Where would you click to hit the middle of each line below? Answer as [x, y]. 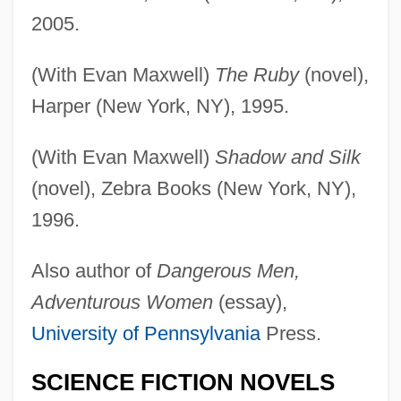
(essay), [250, 302]
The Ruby [256, 74]
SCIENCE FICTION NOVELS [183, 382]
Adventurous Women [122, 302]
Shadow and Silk [287, 157]
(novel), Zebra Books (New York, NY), [193, 188]
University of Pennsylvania [145, 333]
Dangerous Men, [228, 270]
